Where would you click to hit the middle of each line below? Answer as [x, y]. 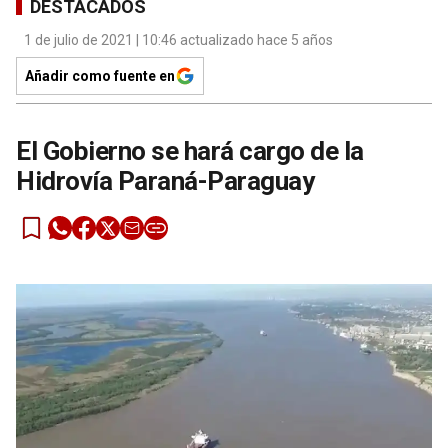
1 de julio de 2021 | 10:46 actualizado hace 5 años [178, 40]
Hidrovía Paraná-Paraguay [165, 181]
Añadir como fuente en [100, 76]
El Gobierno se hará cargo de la [190, 151]
